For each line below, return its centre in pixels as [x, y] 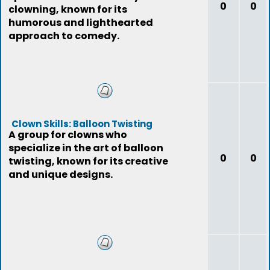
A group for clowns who [68, 135]
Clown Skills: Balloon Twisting [82, 124]
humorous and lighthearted [81, 23]
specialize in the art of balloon [86, 148]
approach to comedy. [64, 36]
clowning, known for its [68, 9]
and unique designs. [61, 174]
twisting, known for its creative [88, 161]
